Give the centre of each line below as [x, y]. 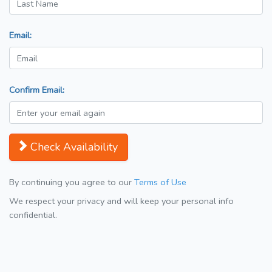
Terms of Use [160, 182]
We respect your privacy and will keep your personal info [121, 201]
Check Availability [74, 147]
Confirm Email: [37, 90]
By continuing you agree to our [72, 182]
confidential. [33, 215]
